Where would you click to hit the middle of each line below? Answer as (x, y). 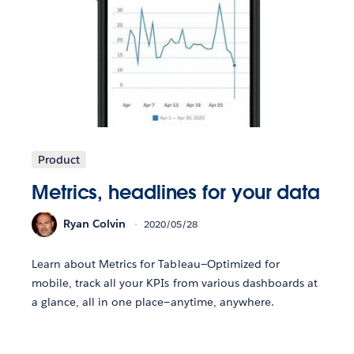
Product (59, 159)
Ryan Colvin (94, 224)
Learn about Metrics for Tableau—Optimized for (156, 264)
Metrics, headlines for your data (176, 192)
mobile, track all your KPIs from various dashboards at (175, 282)
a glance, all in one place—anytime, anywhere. (153, 301)
